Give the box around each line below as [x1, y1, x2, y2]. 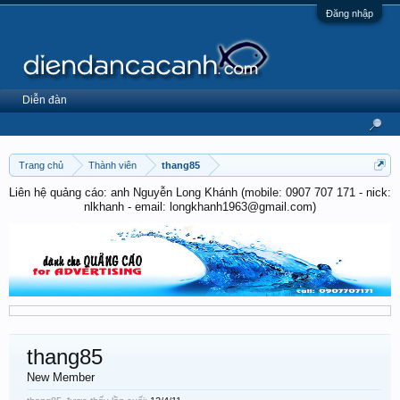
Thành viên [88, 160, 137, 171]
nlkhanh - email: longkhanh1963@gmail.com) [84, 200, 316, 213]
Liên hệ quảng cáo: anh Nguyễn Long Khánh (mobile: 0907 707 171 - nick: [9, 186, 391, 199]
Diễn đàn [22, 94, 67, 106]
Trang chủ [19, 160, 63, 171]
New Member [27, 370, 95, 384]
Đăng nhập [326, 8, 373, 19]
